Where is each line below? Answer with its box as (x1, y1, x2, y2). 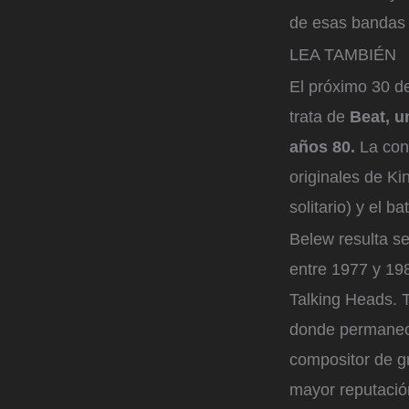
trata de (289, 107, 350, 126)
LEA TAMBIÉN (289, 45, 396, 64)
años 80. (289, 137, 360, 156)
